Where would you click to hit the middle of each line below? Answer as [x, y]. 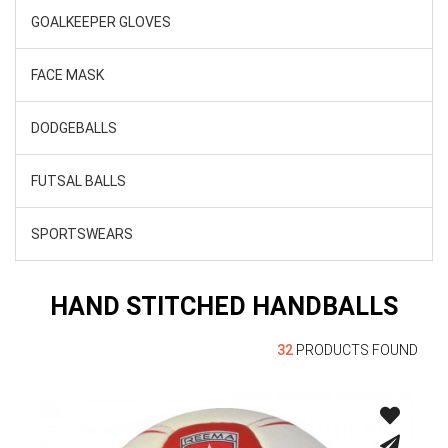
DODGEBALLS [74, 128]
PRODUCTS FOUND [355, 349]
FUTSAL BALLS [78, 181]
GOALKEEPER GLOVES [101, 22]
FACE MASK [67, 75]
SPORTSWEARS [82, 234]
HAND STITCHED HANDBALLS [224, 306]
